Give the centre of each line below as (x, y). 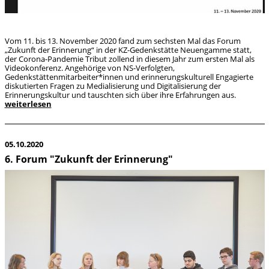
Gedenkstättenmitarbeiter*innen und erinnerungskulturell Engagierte (129, 77)
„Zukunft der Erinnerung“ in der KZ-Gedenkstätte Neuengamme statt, (128, 50)
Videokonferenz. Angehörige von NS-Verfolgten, (89, 68)
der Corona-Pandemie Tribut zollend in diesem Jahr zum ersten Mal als (129, 59)
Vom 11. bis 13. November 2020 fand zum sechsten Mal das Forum (122, 41)
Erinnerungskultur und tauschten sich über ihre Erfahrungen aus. (120, 95)
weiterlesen (28, 104)
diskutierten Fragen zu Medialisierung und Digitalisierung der (113, 86)
